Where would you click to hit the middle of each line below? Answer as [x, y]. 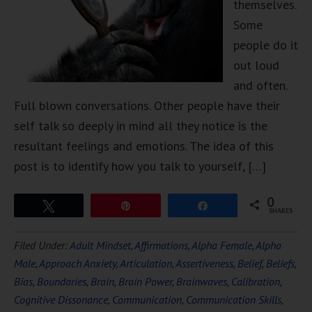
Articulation [146, 263]
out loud [256, 65]
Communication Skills [234, 299]
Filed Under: [42, 245]
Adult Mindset [100, 245]
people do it [266, 45]
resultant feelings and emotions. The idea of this [144, 146]
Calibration [256, 281]
